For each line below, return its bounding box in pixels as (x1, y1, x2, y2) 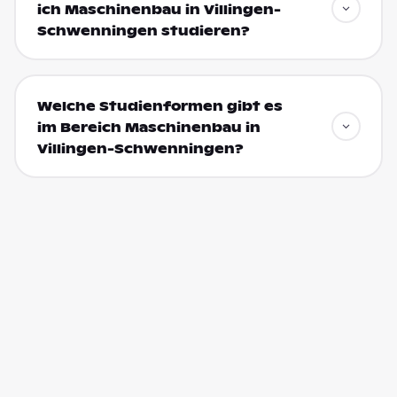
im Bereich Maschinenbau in (36, 119, 261, 136)
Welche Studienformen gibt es (36, 97, 283, 114)
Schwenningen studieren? (36, 22, 250, 39)
